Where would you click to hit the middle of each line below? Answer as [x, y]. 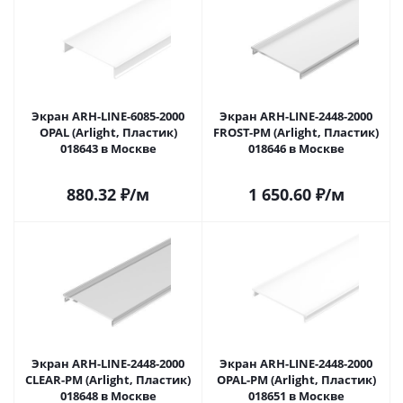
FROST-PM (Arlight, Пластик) [296, 132]
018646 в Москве [321, 148]
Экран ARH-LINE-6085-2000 [108, 116]
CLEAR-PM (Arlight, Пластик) [108, 380]
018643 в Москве [133, 148]
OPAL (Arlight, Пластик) [108, 132]
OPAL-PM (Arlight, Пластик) [296, 380]
